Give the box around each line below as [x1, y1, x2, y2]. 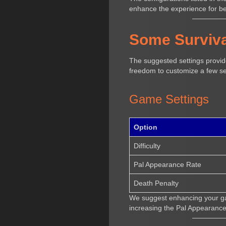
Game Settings [129, 92, 209, 106]
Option [134, 123, 158, 131]
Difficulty [134, 141, 161, 150]
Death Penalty [134, 179, 179, 187]
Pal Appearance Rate [134, 160, 202, 168]
